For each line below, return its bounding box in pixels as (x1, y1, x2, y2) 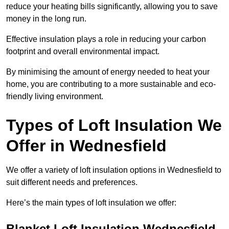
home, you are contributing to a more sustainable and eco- (6, 80, 216, 89)
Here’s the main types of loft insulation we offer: (6, 198, 176, 208)
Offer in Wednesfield (6, 136, 167, 155)
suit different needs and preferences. (6, 178, 138, 187)
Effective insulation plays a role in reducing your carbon (6, 35, 206, 44)
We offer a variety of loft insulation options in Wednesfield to (6, 166, 221, 175)
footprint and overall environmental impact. (6, 47, 159, 56)
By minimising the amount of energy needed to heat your (6, 67, 210, 77)
